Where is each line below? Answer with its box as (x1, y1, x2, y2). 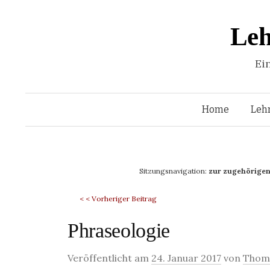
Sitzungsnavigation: (139, 166, 209, 175)
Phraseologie (67, 219, 170, 242)
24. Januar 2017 (151, 252, 221, 264)
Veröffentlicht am (67, 252, 151, 264)
